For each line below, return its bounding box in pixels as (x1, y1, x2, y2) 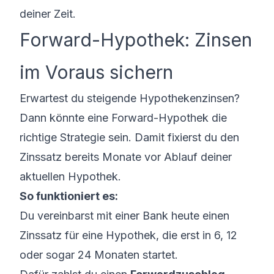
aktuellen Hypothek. (20, 170, 121, 183)
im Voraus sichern (20, 61, 173, 83)
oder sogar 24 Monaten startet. (20, 248, 178, 261)
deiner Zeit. (20, 7, 76, 20)
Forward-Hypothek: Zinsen (20, 29, 252, 51)
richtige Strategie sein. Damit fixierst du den (20, 131, 239, 144)
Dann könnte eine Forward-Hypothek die (20, 111, 227, 124)
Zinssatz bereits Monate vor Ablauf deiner (20, 150, 232, 163)
